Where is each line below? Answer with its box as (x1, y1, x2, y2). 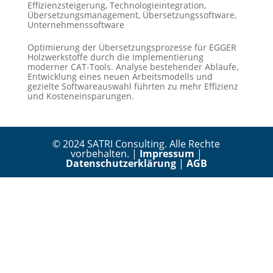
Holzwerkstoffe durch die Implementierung (27, 51, 204, 63)
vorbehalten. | (70, 147, 140, 161)
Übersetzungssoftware (142, 9, 235, 21)
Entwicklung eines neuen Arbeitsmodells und (27, 71, 213, 83)
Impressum (139, 147, 194, 161)
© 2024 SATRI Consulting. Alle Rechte (52, 137, 221, 151)
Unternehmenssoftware (27, 19, 124, 31)
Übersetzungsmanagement (27, 9, 138, 21)
